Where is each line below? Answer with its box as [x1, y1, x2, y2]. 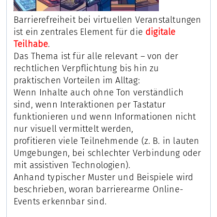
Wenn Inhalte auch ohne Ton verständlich [13, 87, 184, 98]
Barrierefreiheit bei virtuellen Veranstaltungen [13, 15, 201, 26]
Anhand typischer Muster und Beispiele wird [13, 172, 194, 183]
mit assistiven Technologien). [13, 160, 131, 171]
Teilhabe [13, 39, 48, 50]
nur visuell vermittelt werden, [13, 124, 134, 135]
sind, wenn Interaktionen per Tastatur [13, 99, 166, 110]
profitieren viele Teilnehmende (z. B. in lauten [13, 136, 200, 147]
